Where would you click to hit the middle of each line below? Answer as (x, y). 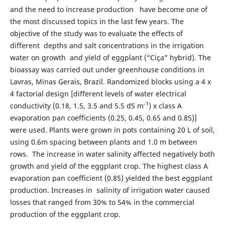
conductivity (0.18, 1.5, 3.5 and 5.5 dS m (77, 106)
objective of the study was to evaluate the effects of (96, 34)
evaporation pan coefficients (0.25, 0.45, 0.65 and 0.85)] (103, 118)
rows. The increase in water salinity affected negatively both (112, 154)
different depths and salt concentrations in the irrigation (107, 46)
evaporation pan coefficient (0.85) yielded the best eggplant (111, 178)
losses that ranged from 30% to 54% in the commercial (102, 202)
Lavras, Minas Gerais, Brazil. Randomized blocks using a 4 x (110, 82)
